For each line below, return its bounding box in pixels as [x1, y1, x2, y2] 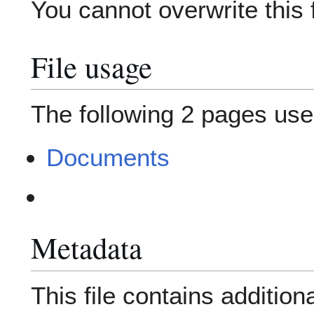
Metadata [31, 227, 142, 268]
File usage [31, 46, 152, 86]
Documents [46, 144, 170, 172]
